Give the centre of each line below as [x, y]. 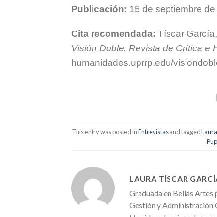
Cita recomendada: [115, 33]
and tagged [185, 132]
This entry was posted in [105, 132]
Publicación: [100, 9]
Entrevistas [154, 132]
